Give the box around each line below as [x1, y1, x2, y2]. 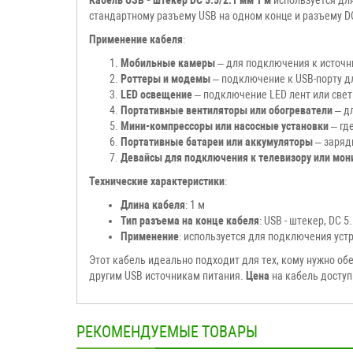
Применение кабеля [89, 32, 183, 46]
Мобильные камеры [121, 56, 215, 69]
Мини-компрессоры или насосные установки [121, 119, 329, 132]
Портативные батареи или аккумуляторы [121, 135, 313, 148]
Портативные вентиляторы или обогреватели [121, 103, 333, 117]
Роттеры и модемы [121, 72, 210, 85]
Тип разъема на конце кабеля [121, 214, 259, 227]
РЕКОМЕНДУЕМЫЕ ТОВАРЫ [76, 321, 258, 341]
